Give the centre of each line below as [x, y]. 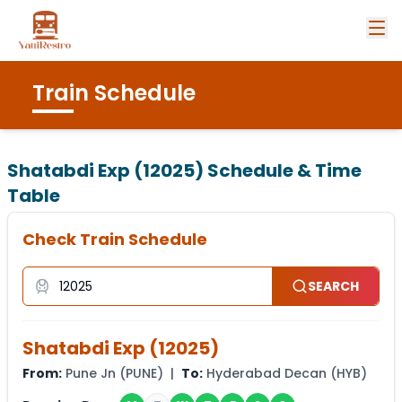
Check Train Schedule [115, 239]
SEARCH [334, 286]
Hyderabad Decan [267, 373]
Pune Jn [91, 373]
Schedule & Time [283, 170]
